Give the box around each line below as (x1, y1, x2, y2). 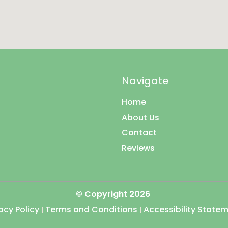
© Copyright (75, 188, 129, 200)
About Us (122, 111, 159, 123)
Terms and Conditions (45, 204, 137, 215)
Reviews (122, 142, 155, 154)
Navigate (122, 74, 169, 88)
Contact (122, 127, 157, 138)
